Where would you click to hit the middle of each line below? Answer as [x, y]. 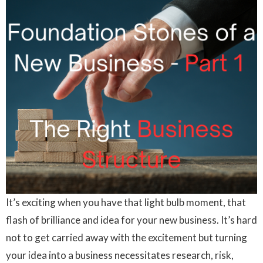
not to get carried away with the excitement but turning [127, 238]
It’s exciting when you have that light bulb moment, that [126, 203]
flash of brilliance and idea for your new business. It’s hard [131, 220]
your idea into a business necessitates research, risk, [120, 255]
